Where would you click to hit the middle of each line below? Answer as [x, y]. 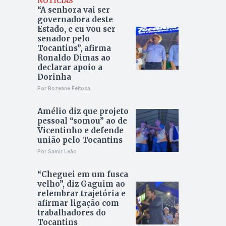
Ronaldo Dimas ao [74, 58]
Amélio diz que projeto [83, 111]
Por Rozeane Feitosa [64, 89]
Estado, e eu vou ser [76, 29]
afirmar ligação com [78, 203]
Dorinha [55, 77]
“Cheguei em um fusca [82, 175]
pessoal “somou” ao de [82, 121]
